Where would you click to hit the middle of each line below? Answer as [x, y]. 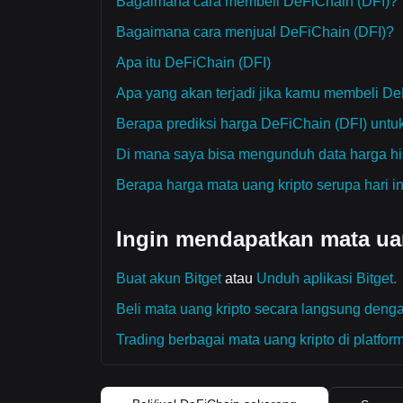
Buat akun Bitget [169, 278]
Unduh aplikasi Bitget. [327, 278]
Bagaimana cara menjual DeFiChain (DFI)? [255, 32]
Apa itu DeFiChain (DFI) [193, 63]
